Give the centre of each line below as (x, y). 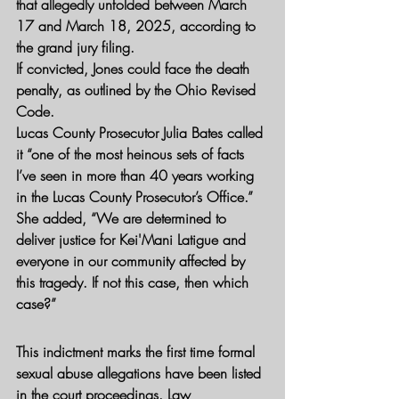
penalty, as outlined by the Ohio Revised (138, 90)
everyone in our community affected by (133, 261)
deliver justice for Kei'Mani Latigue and (133, 239)
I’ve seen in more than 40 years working (137, 175)
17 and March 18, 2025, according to (138, 25)
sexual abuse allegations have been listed (141, 373)
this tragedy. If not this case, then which (134, 282)
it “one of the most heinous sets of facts (132, 154)
